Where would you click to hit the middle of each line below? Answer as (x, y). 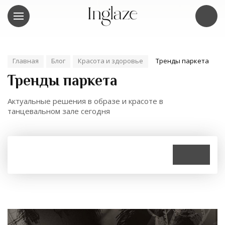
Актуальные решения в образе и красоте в (85, 101)
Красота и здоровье (110, 61)
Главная (26, 61)
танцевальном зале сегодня (59, 111)
